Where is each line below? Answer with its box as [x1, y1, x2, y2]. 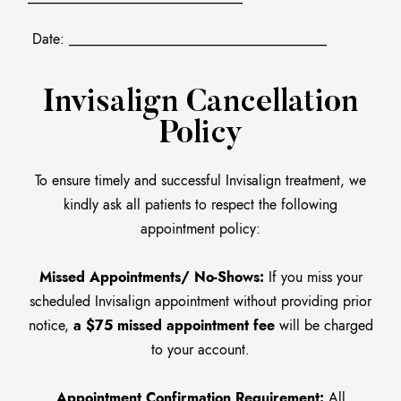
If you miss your [263, 267, 363, 288]
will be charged [274, 315, 373, 337]
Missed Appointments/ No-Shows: [38, 267, 264, 288]
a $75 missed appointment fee [73, 315, 275, 337]
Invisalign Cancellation [43, 88, 358, 120]
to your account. [151, 339, 250, 361]
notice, [28, 315, 73, 337]
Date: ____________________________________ [28, 29, 328, 50]
